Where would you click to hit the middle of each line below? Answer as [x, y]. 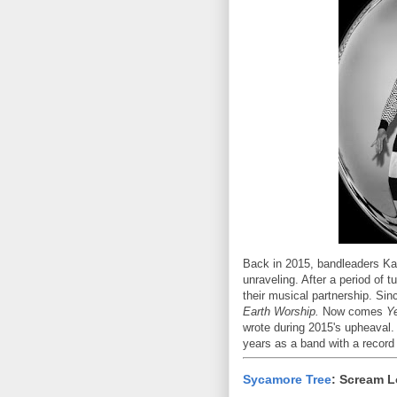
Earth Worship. [281, 311]
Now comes [353, 311]
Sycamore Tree [287, 380]
